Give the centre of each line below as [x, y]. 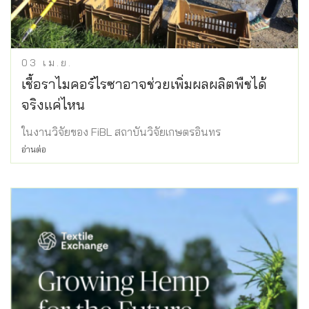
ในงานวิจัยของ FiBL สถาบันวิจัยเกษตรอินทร [121, 131]
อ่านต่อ [34, 149]
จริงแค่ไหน [53, 104]
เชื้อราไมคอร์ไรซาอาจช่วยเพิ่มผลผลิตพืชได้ [144, 83]
